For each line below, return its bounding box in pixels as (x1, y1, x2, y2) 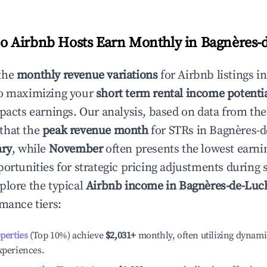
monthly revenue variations (16, 68, 158, 83)
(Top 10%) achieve (27, 229, 104, 241)
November (48, 142, 103, 157)
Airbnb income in (85, 179, 179, 194)
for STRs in (148, 123, 210, 138)
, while (11, 142, 49, 157)
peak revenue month (42, 123, 148, 138)
